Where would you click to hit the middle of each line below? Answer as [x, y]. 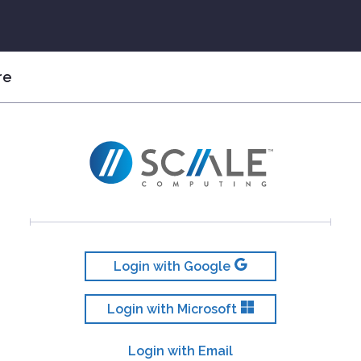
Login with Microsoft [172, 309]
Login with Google [172, 266]
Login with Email [180, 351]
